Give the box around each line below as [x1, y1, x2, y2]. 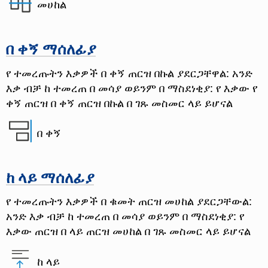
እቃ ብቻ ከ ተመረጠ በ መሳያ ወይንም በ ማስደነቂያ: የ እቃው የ [6, 80, 257, 95]
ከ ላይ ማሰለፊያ [6, 166, 94, 187]
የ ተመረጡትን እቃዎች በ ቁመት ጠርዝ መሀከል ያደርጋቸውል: [6, 193, 252, 209]
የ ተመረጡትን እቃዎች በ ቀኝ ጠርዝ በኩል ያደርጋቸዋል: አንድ [6, 65, 252, 80]
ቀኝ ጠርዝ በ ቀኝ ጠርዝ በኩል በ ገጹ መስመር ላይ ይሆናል [6, 95, 233, 110]
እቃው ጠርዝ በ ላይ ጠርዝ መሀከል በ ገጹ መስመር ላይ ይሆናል [6, 223, 251, 239]
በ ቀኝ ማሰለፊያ [6, 38, 96, 59]
